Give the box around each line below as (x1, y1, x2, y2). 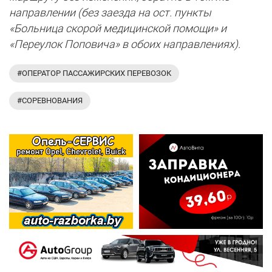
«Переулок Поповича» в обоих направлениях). (9, 37, 240, 50)
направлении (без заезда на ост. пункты (9, 5, 211, 19)
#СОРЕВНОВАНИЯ (17, 95, 83, 105)
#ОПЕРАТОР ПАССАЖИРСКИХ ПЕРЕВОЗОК (17, 68, 171, 78)
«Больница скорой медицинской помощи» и (9, 21, 226, 35)
